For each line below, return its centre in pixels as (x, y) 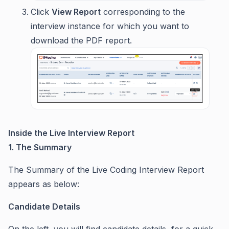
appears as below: (44, 184)
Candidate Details (45, 207)
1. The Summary (41, 147)
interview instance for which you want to (110, 26)
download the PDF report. (81, 40)
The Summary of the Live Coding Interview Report (106, 170)
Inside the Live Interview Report (71, 133)
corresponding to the (143, 12)
